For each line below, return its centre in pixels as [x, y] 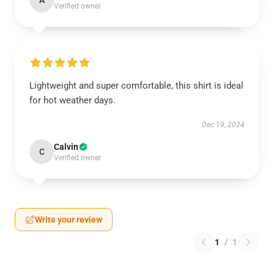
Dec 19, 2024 [223, 125]
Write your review [68, 220]
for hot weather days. [72, 100]
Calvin [66, 147]
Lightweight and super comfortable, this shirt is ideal [136, 86]
